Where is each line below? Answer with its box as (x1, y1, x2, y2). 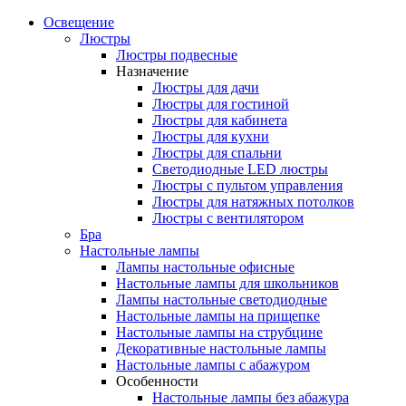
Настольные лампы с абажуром (116, 357, 310, 372)
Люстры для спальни (152, 145, 282, 160)
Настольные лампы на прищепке (116, 308, 320, 324)
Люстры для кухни (152, 129, 269, 144)
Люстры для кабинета (152, 112, 287, 128)
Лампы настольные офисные (116, 259, 295, 275)
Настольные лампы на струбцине (116, 324, 323, 340)
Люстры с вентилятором (152, 210, 304, 226)
